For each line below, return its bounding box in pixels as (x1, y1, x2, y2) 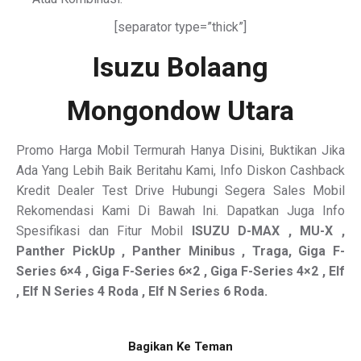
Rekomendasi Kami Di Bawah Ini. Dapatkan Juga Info (16, 203, 345, 218)
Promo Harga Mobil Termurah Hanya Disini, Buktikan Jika (16, 143, 345, 158)
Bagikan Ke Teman (128, 339, 233, 354)
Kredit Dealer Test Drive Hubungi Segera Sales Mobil (16, 183, 345, 198)
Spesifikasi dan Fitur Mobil (16, 223, 192, 239)
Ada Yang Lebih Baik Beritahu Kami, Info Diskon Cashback (16, 163, 345, 178)
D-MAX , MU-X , (238, 223, 345, 239)
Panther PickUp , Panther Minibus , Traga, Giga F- (16, 243, 345, 259)
